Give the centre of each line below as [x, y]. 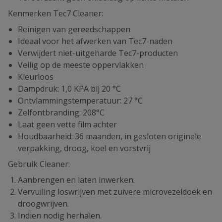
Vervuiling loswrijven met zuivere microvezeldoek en [115, 192]
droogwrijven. [43, 204]
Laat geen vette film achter [67, 124]
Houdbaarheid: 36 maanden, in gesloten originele [110, 136]
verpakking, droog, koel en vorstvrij [84, 148]
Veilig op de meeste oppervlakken [81, 65]
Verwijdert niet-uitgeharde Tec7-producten [98, 53]
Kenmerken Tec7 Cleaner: [55, 13]
